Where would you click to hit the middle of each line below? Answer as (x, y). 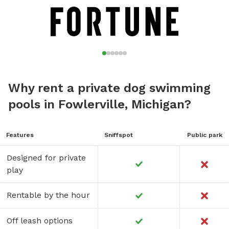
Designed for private (46, 157)
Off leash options (40, 220)
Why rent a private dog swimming (109, 88)
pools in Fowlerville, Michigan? (100, 104)
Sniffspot (119, 135)
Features (20, 135)
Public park (204, 135)
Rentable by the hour (48, 195)
